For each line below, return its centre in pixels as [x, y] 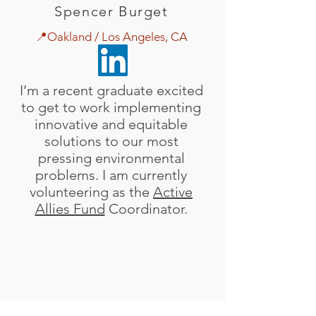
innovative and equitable [111, 124]
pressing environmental [111, 158]
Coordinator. [146, 209]
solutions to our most [111, 141]
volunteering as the [91, 192]
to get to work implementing [111, 107]
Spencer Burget [111, 11]
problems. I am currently [111, 175]
